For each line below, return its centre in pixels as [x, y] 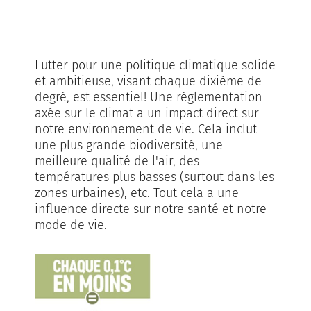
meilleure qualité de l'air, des [117, 161]
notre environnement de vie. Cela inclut [146, 129]
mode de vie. [71, 225]
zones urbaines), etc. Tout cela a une [137, 193]
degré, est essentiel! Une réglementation [149, 97]
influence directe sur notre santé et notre [151, 209]
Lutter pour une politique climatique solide [155, 65]
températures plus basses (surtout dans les [154, 177]
